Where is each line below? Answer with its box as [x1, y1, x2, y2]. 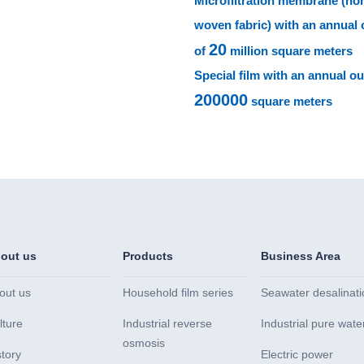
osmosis [123, 336, 166, 350]
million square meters [226, 44, 353, 58]
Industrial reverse [123, 317, 213, 331]
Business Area [260, 249, 340, 263]
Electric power [260, 348, 333, 362]
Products [123, 249, 174, 263]
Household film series [123, 286, 234, 300]
